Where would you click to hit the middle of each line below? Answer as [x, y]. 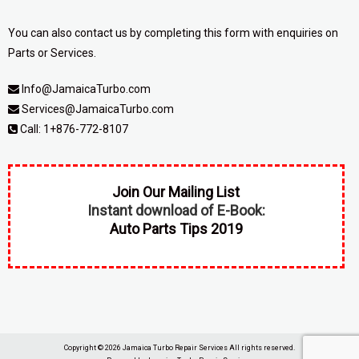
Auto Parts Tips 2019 [176, 228]
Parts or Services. [52, 52]
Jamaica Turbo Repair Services [175, 347]
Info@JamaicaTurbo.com [86, 89]
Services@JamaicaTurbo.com [97, 109]
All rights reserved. [261, 347]
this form [226, 32]
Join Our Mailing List [176, 192]
